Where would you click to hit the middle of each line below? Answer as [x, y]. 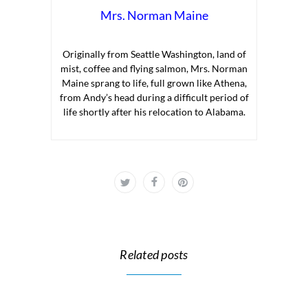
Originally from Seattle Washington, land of [154, 54]
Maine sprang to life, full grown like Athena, [154, 83]
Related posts [154, 255]
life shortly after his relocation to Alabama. [154, 112]
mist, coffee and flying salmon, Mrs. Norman [154, 69]
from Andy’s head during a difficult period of [154, 98]
